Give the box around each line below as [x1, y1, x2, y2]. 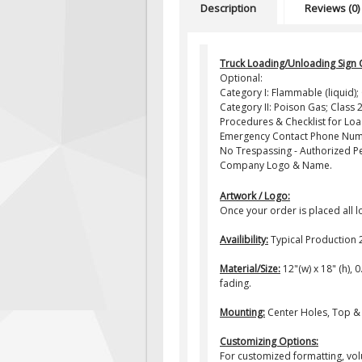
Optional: [220, 71, 263, 85]
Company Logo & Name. [220, 158, 332, 172]
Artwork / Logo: [220, 189, 290, 203]
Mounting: [220, 305, 265, 319]
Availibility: [220, 233, 268, 246]
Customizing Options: [220, 335, 318, 348]
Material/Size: [220, 262, 280, 276]
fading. [220, 276, 251, 290]
